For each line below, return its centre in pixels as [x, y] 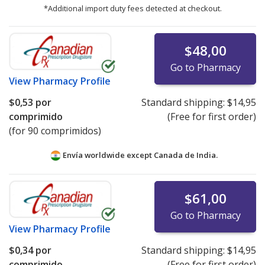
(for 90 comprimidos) [55, 131]
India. [207, 155]
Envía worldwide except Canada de [128, 155]
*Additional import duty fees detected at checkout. [132, 9]
